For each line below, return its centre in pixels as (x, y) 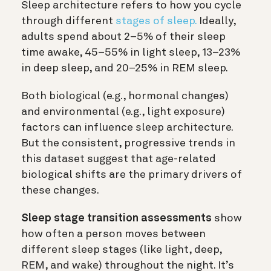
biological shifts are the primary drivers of (132, 175)
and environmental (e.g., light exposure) (123, 112)
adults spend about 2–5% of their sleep (123, 37)
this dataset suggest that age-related (119, 159)
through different (68, 21)
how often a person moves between (113, 234)
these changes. (60, 191)
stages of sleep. (156, 21)
